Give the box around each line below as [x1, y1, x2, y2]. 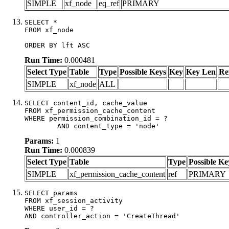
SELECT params [25, 189, 78, 197]
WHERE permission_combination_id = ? [25, 114, 168, 122]
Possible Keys [120, 67, 166, 76]
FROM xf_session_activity [25, 196, 123, 204]
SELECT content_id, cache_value [25, 99, 147, 107]
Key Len [186, 67, 216, 76]
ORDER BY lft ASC [25, 41, 90, 49]
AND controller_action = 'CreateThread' [25, 212, 180, 220]
